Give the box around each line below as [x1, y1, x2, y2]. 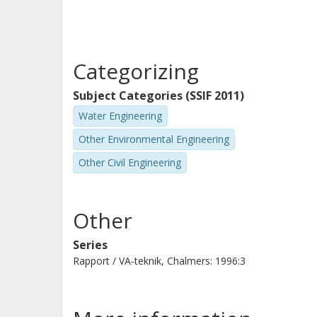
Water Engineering [79, 109, 162, 122]
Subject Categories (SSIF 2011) [73, 88, 244, 103]
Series [73, 237, 108, 253]
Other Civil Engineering [79, 155, 181, 169]
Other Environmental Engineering [79, 132, 229, 146]
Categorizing [73, 57, 199, 86]
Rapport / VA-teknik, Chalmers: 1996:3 [73, 254, 246, 268]
